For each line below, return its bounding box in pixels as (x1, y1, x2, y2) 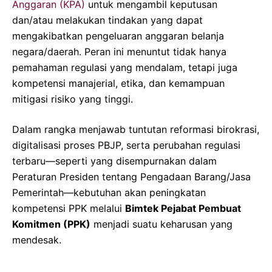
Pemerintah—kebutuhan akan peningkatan (12, 186, 206, 199)
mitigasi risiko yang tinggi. (12, 92, 133, 105)
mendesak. (12, 233, 61, 246)
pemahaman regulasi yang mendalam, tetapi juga (12, 61, 237, 73)
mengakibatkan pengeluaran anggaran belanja (12, 29, 224, 42)
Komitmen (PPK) (12, 217, 90, 230)
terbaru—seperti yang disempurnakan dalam (12, 154, 217, 167)
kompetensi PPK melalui (12, 202, 125, 214)
